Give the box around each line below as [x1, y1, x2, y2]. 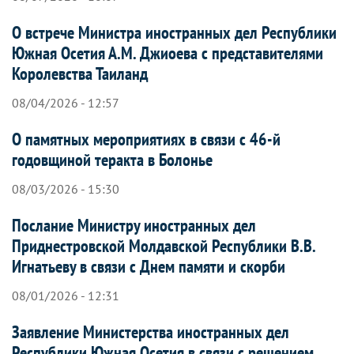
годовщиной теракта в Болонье [12, 148, 213, 171]
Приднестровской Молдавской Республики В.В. [12, 234, 315, 257]
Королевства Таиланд [12, 62, 148, 85]
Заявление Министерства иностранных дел [12, 320, 289, 343]
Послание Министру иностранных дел [12, 213, 256, 236]
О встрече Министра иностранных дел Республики [12, 21, 337, 43]
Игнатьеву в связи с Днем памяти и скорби [12, 254, 285, 277]
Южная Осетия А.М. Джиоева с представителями [12, 41, 323, 64]
